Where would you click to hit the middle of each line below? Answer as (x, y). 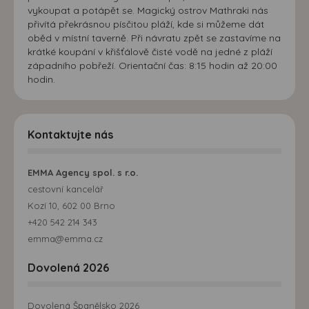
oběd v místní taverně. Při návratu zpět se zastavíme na (154, 38)
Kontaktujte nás (70, 134)
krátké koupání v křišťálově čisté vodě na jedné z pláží (150, 51)
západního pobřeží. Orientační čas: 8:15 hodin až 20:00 (152, 65)
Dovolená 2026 (68, 267)
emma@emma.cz (65, 238)
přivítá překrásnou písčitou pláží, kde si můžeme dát (146, 24)
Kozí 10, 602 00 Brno (71, 205)
